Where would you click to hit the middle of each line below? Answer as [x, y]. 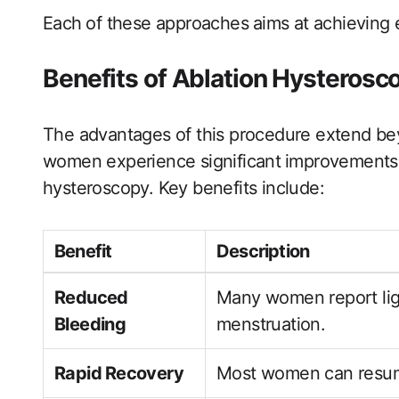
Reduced [91, 297]
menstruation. [271, 324]
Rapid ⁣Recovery [119, 373]
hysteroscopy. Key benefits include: [183, 188]
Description [263, 251]
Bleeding [90, 324]
